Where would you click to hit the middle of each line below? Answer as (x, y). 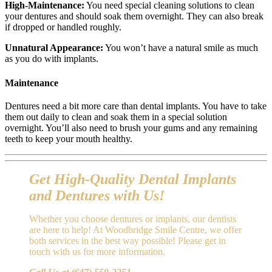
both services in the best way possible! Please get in (127, 240)
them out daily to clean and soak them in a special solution (116, 117)
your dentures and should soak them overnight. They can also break (134, 16)
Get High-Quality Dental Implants (133, 179)
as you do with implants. (53, 59)
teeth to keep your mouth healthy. (70, 138)
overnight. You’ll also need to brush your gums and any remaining (131, 127)
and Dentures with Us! (97, 195)
